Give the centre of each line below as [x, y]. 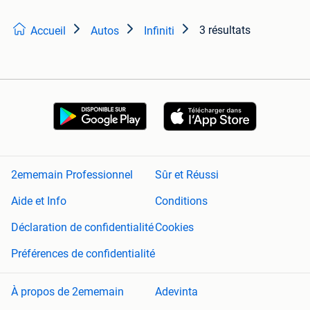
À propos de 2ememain [67, 292]
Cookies [174, 228]
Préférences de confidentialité [83, 254]
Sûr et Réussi [187, 175]
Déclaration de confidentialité [82, 228]
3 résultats [225, 30]
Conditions [181, 201]
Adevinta [176, 292]
